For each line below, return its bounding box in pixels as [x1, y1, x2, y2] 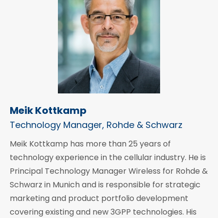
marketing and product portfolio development [10, 193, 188, 204]
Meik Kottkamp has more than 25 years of [10, 138, 171, 150]
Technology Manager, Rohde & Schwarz [10, 119, 182, 131]
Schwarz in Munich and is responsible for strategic [10, 179, 200, 191]
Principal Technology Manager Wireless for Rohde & [10, 165, 208, 177]
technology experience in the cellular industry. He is [10, 152, 206, 163]
